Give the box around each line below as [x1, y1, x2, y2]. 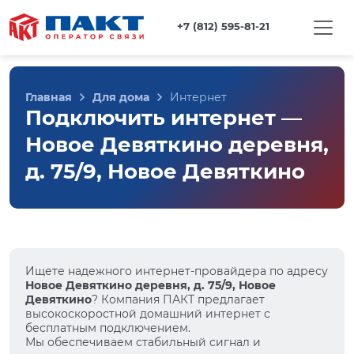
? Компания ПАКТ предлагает [92, 292, 265, 307]
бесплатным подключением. [25, 321, 190, 335]
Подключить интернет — [25, 105, 302, 130]
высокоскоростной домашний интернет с [25, 307, 270, 321]
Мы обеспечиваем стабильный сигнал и [25, 335, 261, 349]
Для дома [92, 90, 149, 104]
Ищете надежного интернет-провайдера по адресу [25, 264, 328, 278]
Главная [25, 90, 72, 104]
